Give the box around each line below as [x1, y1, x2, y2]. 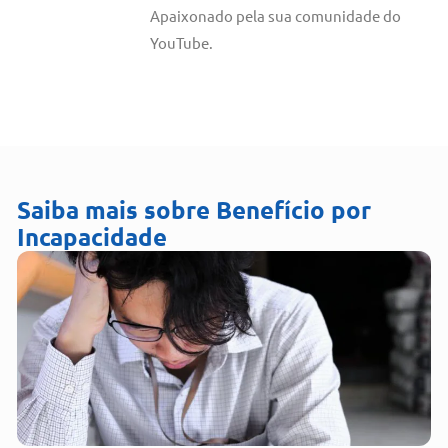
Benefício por [216, 196, 371, 223]
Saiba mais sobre [17, 196, 210, 223]
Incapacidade [17, 223, 167, 250]
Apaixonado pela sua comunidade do [150, 7, 401, 25]
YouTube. [150, 34, 213, 52]
